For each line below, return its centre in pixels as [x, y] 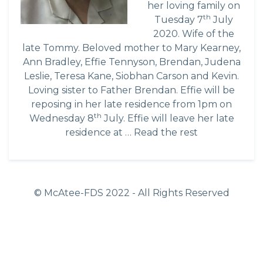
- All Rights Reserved [179, 193]
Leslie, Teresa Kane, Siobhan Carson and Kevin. [131, 76]
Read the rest [166, 132]
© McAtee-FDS [70, 193]
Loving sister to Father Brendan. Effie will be [131, 90]
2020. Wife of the [194, 33]
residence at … [100, 132]
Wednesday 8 [61, 118]
